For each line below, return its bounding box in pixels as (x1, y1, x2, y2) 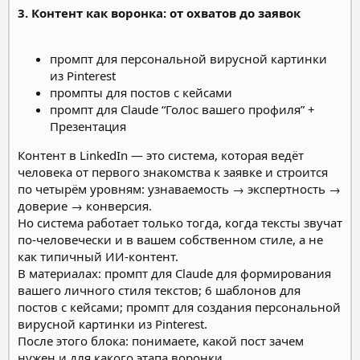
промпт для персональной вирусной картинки (50, 50, 327, 67)
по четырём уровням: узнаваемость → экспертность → (18, 180, 341, 197)
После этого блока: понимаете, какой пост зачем (18, 332, 304, 349)
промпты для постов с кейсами (50, 84, 232, 100)
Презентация (50, 117, 126, 134)
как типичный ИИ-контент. (18, 247, 178, 264)
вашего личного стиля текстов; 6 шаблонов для (18, 281, 301, 298)
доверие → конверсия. (18, 197, 152, 214)
